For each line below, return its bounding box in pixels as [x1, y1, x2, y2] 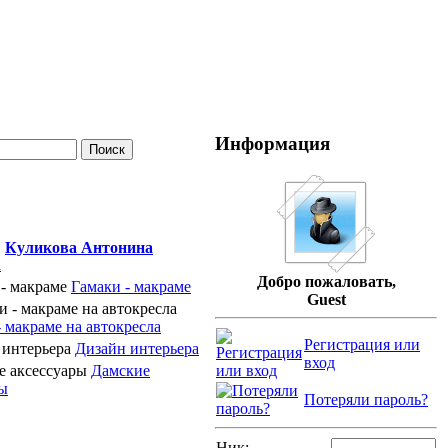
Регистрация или [304, 336, 420, 354]
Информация [215, 132, 330, 154]
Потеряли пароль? [304, 391, 428, 409]
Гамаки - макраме [71, 278, 191, 295]
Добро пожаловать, [256, 273, 396, 291]
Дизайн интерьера [75, 340, 199, 357]
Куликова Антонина [5, 239, 153, 256]
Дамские [91, 362, 150, 379]
